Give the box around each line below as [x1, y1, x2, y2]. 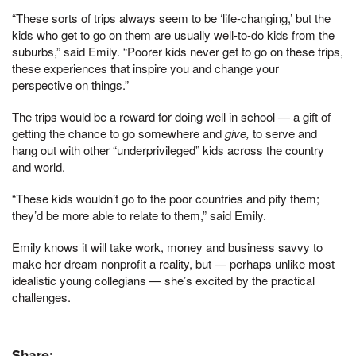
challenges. [12, 288, 71, 305]
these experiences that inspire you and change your [12, 60, 279, 77]
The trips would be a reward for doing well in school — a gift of [12, 108, 331, 125]
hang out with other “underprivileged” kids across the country [12, 141, 324, 158]
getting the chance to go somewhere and [12, 125, 225, 141]
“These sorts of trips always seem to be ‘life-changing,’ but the [12, 10, 331, 27]
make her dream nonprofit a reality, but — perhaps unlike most [12, 254, 335, 272]
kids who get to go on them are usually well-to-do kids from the [12, 26, 335, 44]
